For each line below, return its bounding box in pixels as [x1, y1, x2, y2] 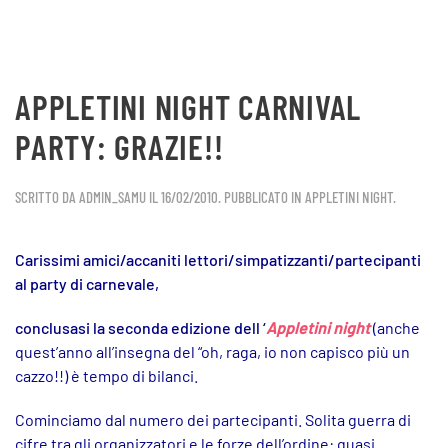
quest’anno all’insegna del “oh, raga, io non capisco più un [15, 342, 410, 361]
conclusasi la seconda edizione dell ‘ [15, 318, 266, 337]
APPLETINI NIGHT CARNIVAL [15, 86, 361, 127]
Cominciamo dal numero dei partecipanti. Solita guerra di [15, 410, 411, 429]
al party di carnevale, [15, 274, 159, 293]
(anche [373, 318, 420, 337]
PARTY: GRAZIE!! [15, 126, 224, 167]
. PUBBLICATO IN [218, 188, 305, 206]
